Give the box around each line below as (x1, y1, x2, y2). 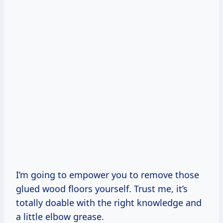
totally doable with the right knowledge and (16, 197, 202, 209)
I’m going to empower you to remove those (16, 169, 199, 181)
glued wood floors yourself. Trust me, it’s (16, 183, 188, 195)
